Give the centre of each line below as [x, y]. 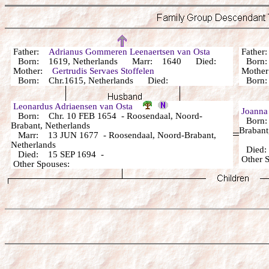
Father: [30, 52]
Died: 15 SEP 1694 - [59, 154]
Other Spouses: [45, 164]
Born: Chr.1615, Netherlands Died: [95, 80]
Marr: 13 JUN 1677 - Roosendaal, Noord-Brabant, [113, 135]
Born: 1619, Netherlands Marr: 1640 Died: [119, 61]
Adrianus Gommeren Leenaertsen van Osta [129, 52]
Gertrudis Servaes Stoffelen [103, 71]
